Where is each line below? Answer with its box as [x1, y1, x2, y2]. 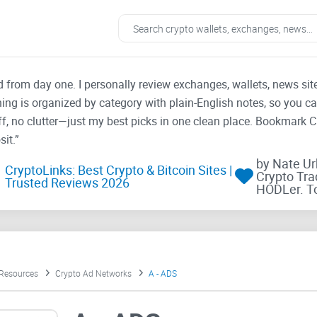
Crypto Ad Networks [54, 267, 132, 279]
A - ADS [148, 267, 177, 279]
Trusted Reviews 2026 [4, 174, 129, 192]
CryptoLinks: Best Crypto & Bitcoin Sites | [4, 161, 232, 179]
